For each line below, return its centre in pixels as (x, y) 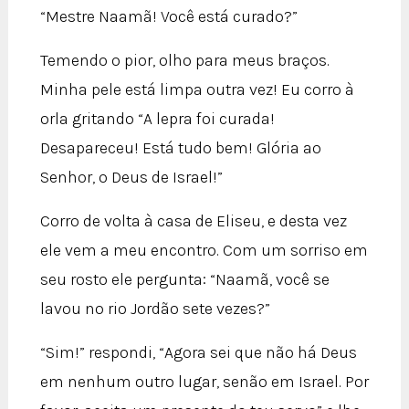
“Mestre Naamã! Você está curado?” (168, 16)
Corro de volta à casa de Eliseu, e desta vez (193, 220)
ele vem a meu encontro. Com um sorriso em (204, 250)
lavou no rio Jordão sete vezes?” (155, 308)
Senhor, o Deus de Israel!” (131, 177)
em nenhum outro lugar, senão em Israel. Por (204, 381)
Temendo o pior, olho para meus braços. (184, 60)
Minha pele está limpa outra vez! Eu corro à (197, 89)
